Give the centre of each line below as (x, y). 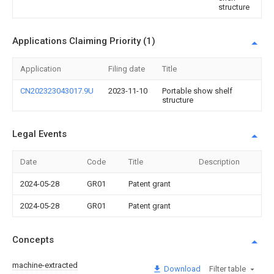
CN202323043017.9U (57, 91)
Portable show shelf (197, 91)
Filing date (127, 69)
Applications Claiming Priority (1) (84, 41)
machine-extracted (45, 265)
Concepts (33, 240)
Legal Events (39, 134)
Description (219, 162)
